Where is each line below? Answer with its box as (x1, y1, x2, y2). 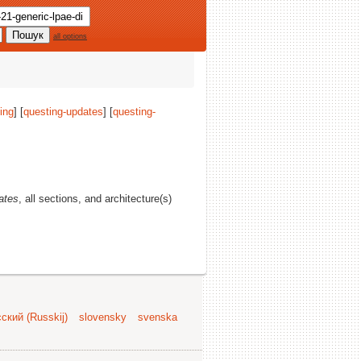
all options (53, 32, 87, 40)
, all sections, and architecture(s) (19, 193, 172, 205)
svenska (138, 311, 177, 323)
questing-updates (23, 106, 103, 118)
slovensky (79, 311, 127, 323)
